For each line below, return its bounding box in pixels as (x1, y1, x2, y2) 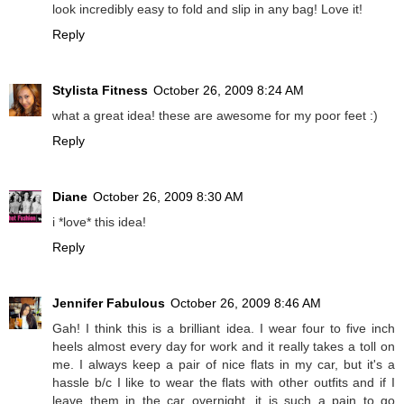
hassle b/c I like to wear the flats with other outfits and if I (52, 375, 395, 390)
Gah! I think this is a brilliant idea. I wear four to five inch (52, 321, 395, 336)
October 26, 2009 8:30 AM (93, 189, 243, 205)
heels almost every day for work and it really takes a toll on (52, 339, 395, 354)
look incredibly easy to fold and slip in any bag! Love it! (52, 2, 363, 17)
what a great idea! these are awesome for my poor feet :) (52, 108, 378, 124)
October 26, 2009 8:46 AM (170, 296, 321, 311)
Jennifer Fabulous (52, 296, 165, 311)
